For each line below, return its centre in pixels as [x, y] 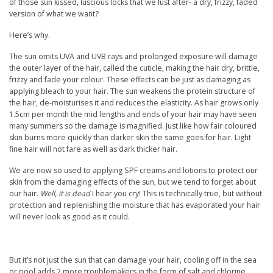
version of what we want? [54, 13]
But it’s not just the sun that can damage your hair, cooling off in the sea [133, 260]
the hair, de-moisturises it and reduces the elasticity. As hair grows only [134, 102]
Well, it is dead [65, 193]
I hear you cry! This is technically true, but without [176, 193]
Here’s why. [30, 35]
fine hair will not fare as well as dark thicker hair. [93, 149]
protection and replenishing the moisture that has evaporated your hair [135, 205]
